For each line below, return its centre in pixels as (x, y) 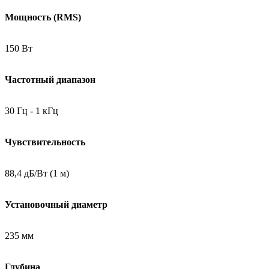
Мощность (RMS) (43, 17)
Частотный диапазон (50, 79)
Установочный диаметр (56, 204)
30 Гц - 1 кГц (32, 110)
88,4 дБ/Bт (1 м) (37, 173)
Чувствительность (45, 142)
